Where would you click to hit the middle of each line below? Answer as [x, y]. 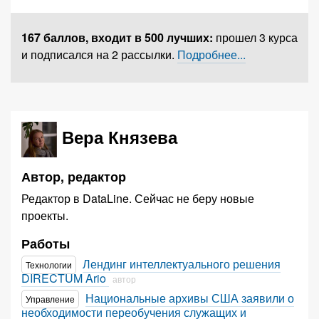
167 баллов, [56, 37]
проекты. [45, 215]
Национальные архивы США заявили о [190, 298]
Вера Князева [120, 137]
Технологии [49, 265]
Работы [46, 244]
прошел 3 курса [257, 37]
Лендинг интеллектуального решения [182, 264]
